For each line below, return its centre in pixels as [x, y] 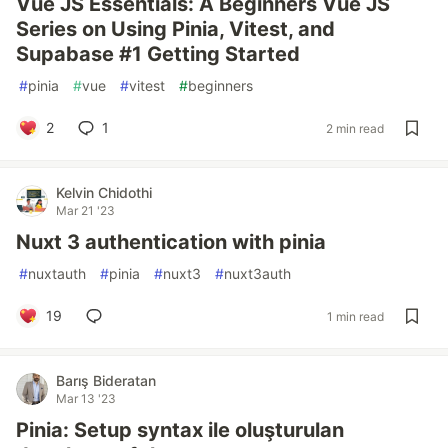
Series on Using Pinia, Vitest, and [175, 29]
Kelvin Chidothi [104, 192]
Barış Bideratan [106, 380]
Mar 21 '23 [85, 210]
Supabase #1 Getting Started [158, 54]
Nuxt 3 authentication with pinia [171, 242]
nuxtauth [57, 273]
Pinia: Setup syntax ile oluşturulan [180, 430]
